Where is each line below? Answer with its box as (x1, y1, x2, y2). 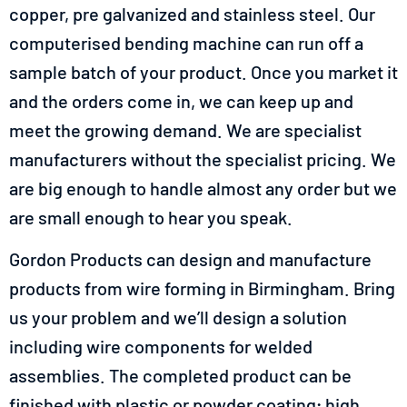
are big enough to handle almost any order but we (9, 176, 397, 199)
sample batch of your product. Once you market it (9, 60, 398, 83)
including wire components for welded (9, 335, 313, 358)
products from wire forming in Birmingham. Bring (9, 277, 395, 300)
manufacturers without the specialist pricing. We (9, 147, 396, 170)
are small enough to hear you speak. (9, 205, 293, 228)
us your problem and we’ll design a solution (9, 306, 347, 329)
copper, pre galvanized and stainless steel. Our (9, 2, 375, 25)
